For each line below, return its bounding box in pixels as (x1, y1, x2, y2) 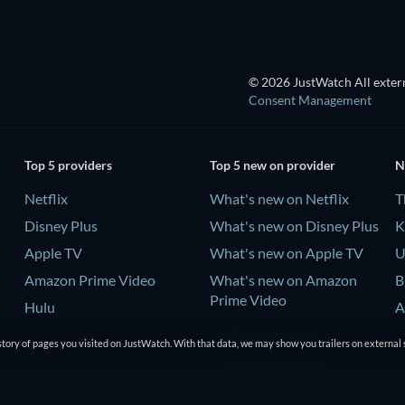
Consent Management (249, 91, 372, 108)
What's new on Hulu (209, 318, 336, 336)
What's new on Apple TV (209, 244, 363, 262)
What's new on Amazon (209, 271, 357, 289)
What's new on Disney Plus (209, 217, 379, 235)
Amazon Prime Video (24, 271, 155, 289)
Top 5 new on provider (209, 157, 335, 174)
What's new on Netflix (209, 190, 349, 208)
